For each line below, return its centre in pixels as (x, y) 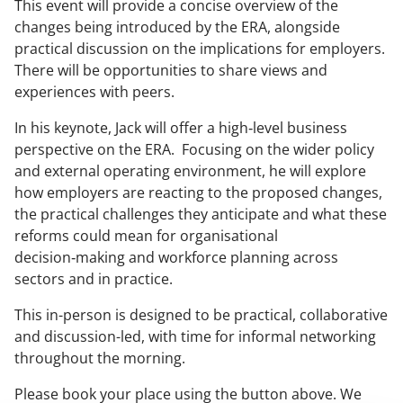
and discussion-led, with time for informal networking (195, 337)
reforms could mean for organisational (146, 236)
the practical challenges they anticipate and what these (201, 215)
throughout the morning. (100, 358)
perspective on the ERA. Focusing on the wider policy (194, 150)
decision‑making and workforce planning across (176, 258)
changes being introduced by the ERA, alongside (177, 27)
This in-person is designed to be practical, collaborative (201, 315)
